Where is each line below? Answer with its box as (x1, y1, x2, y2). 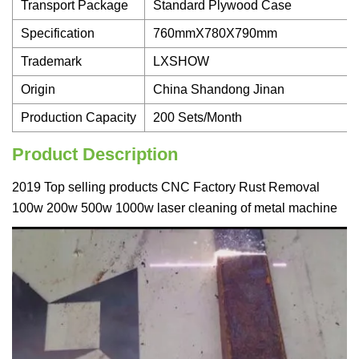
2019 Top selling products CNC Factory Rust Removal (12, 180, 320, 194)
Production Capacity (21, 111, 136, 124)
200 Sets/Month (153, 111, 242, 124)
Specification (21, 26, 95, 40)
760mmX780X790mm (153, 26, 277, 40)
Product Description (12, 144, 178, 164)
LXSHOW (153, 54, 209, 68)
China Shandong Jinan (153, 83, 284, 96)
